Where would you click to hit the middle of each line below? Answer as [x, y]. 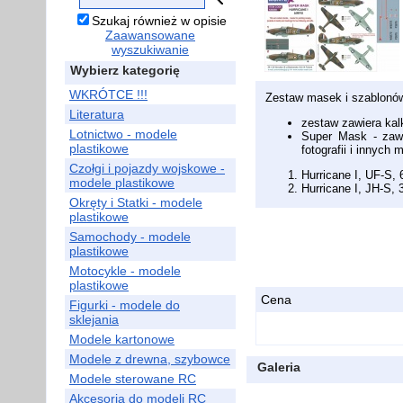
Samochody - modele [130, 237]
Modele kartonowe [122, 339]
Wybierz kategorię [125, 70]
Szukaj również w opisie [159, 21]
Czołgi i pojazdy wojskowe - [147, 168]
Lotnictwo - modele [123, 134]
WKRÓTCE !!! [108, 94]
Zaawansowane [150, 35]
